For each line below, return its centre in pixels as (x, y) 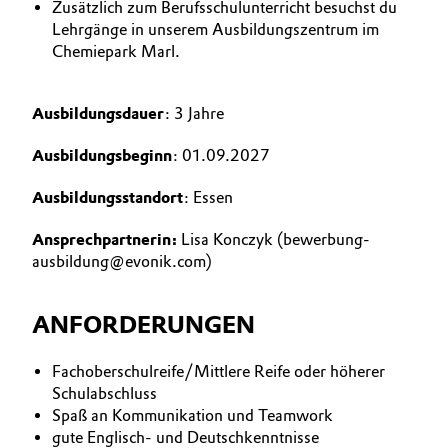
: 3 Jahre (196, 113)
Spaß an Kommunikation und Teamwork (194, 415)
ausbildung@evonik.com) (122, 261)
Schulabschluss (106, 393)
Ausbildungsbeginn (102, 155)
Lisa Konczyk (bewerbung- (273, 239)
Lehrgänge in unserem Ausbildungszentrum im (215, 29)
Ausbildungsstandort (107, 197)
